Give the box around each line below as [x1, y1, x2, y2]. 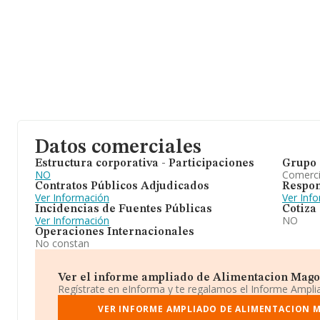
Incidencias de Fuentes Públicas [35, 204, 212, 215]
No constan [35, 236, 89, 250]
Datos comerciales [35, 138, 201, 158]
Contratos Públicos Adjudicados [35, 181, 209, 192]
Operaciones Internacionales [35, 226, 194, 238]
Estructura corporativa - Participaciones [35, 158, 254, 169]
